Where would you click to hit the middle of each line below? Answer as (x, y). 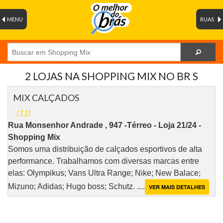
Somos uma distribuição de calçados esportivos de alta (105, 149)
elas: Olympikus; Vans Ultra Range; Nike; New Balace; (104, 173)
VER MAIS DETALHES (177, 187)
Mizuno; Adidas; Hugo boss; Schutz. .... (76, 187)
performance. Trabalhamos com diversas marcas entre (104, 161)
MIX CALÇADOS (46, 98)
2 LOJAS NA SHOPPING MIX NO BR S (111, 76)
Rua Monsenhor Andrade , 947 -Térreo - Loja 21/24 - (105, 125)
